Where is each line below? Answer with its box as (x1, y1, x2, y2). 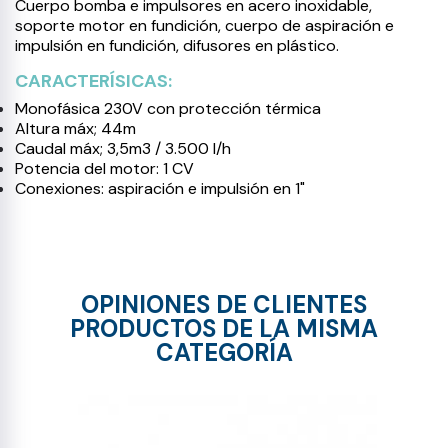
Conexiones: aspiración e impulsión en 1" (15, 178, 305, 200)
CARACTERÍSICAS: (15, 69, 172, 94)
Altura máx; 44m (15, 118, 136, 140)
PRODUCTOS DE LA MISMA (70, 313, 378, 345)
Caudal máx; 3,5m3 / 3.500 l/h (15, 138, 231, 160)
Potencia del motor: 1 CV (15, 158, 194, 180)
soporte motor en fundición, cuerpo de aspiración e (15, 15, 394, 37)
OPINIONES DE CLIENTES (81, 289, 367, 321)
